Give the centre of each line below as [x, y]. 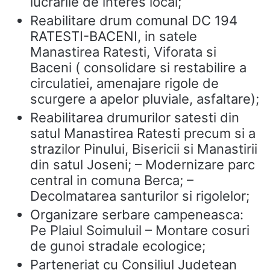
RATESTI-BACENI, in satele [114, 36]
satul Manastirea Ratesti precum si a [143, 133]
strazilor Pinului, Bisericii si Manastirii [144, 149]
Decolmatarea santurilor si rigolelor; [140, 196]
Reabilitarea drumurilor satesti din [135, 118]
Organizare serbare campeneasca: [137, 215]
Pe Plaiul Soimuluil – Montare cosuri [140, 230]
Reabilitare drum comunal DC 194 [134, 20]
